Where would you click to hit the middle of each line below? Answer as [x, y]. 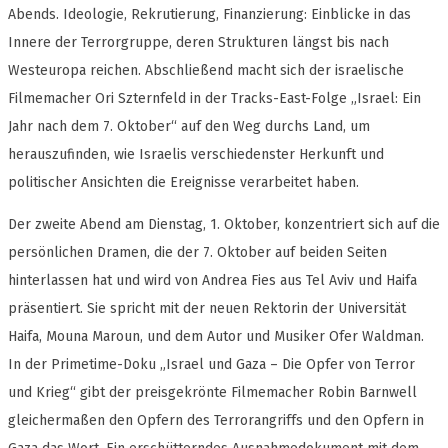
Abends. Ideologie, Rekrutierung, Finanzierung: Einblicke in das [209, 15]
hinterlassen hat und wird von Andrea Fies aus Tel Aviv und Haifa [212, 281]
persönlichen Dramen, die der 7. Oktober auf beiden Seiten [197, 253]
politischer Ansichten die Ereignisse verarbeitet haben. [183, 183]
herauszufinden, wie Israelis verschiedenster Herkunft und [196, 155]
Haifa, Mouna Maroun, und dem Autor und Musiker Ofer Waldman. [216, 337]
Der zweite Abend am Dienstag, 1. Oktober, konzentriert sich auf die [224, 225]
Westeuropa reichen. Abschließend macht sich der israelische [206, 71]
